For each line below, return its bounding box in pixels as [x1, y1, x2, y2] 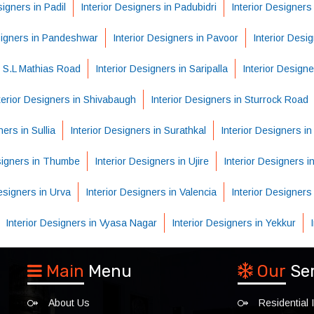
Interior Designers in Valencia [86, 186, 217, 198]
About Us [48, 297, 90, 308]
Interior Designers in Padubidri [80, 1, 217, 13]
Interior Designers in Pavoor [112, 32, 238, 43]
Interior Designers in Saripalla [95, 63, 228, 74]
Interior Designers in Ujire [95, 156, 209, 167]
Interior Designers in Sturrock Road [151, 94, 308, 105]
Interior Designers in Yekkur [172, 217, 296, 228]
